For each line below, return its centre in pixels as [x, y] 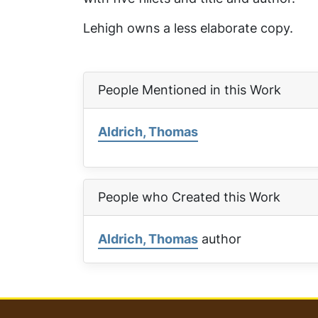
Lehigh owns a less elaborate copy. [188, 28]
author [220, 239]
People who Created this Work [189, 197]
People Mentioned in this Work [190, 90]
